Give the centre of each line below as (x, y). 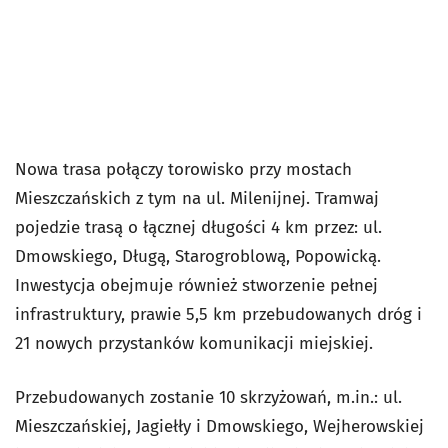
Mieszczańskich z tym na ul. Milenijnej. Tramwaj (197, 198)
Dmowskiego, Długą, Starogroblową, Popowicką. (198, 256)
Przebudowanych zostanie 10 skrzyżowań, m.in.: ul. (208, 397)
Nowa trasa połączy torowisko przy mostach (183, 169)
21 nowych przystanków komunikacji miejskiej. (194, 343)
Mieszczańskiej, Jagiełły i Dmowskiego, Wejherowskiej (219, 426)
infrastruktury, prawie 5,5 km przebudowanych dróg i (218, 314)
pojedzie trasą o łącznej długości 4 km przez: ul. (198, 227)
